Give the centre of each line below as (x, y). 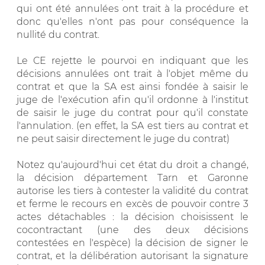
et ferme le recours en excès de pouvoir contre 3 (132, 203)
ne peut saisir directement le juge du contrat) (123, 138)
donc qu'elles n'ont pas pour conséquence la (132, 21)
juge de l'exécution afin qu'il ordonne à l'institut (132, 99)
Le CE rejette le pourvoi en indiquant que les (132, 60)
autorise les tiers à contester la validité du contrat (132, 190)
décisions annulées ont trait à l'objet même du (132, 73)
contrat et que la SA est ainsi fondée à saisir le (132, 86)
